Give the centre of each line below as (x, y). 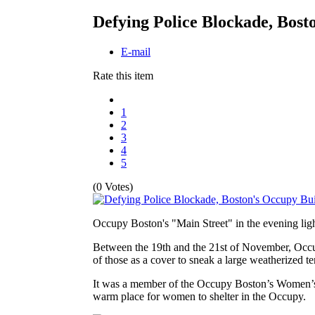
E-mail (136, 51)
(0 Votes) (113, 186)
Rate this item (123, 75)
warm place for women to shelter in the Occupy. (199, 296)
